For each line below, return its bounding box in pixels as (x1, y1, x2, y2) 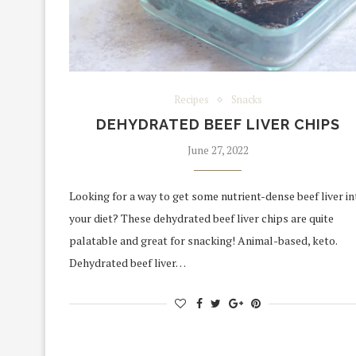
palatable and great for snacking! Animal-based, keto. (69, 233, 337, 249)
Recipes (173, 92, 209, 107)
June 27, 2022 (187, 142, 249, 158)
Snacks (230, 92, 262, 107)
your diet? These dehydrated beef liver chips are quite (69, 211, 334, 226)
